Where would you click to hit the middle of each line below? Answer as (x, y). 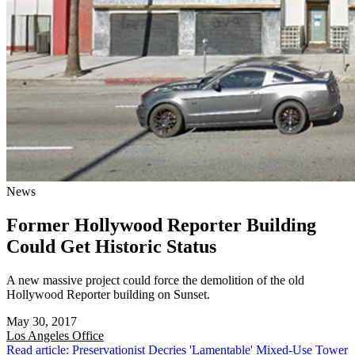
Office (88, 335)
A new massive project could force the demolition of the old (155, 280)
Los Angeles (39, 335)
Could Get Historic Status (111, 247)
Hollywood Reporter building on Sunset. (108, 294)
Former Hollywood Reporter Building (161, 225)
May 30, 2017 (42, 321)
